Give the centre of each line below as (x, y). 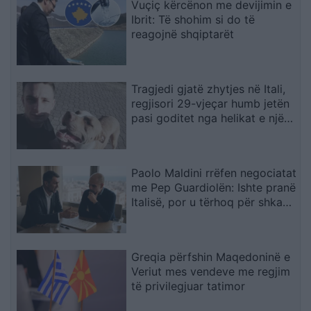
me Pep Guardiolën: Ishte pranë (214, 187)
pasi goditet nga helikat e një (208, 118)
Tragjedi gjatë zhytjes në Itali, (209, 89)
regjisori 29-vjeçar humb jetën (211, 104)
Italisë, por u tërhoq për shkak (210, 202)
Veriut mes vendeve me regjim (211, 271)
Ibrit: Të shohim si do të (193, 20)
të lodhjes (157, 216)
